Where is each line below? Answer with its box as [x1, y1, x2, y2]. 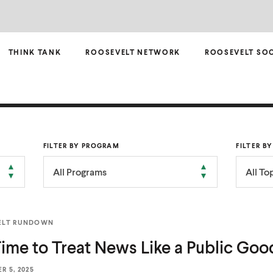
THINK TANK [8, 47, 62, 57]
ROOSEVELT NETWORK [85, 47, 181, 57]
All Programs [52, 166, 107, 177]
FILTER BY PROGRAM [43, 141, 120, 149]
